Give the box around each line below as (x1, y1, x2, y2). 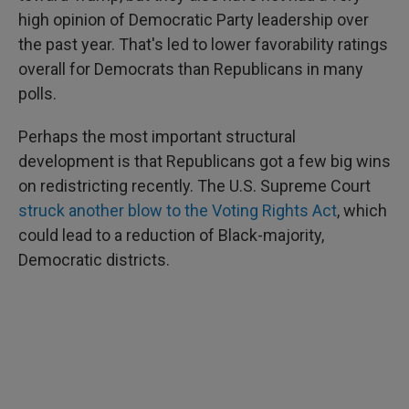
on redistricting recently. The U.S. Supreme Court (18, 176, 371, 195)
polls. (18, 84, 57, 103)
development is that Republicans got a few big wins (18, 152, 391, 171)
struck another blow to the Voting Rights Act (18, 201, 337, 220)
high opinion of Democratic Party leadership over (18, 10, 369, 29)
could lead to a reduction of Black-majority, (18, 225, 324, 245)
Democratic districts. (18, 250, 170, 269)
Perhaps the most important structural (18, 127, 296, 146)
